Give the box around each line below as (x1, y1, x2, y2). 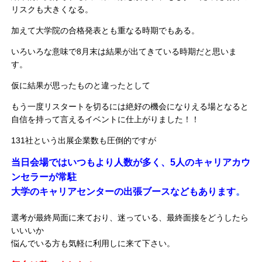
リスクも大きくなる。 (11, 4, 94, 14)
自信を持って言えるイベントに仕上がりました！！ (11, 114, 200, 124)
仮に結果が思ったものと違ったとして (11, 80, 151, 90)
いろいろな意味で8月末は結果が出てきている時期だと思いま (11, 46, 237, 56)
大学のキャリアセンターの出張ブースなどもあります (11, 186, 236, 196)
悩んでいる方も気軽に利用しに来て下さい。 (11, 239, 175, 249)
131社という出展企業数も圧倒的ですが (11, 135, 157, 145)
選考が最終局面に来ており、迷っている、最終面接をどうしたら (11, 213, 249, 223)
